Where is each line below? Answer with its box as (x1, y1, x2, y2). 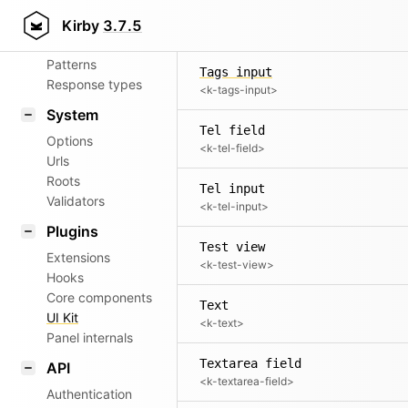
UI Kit (46, 310, 78, 325)
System (46, 106, 98, 124)
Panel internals (46, 330, 133, 345)
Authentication (46, 386, 132, 402)
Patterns (46, 56, 97, 72)
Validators (46, 193, 105, 209)
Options (46, 133, 93, 148)
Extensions (46, 250, 110, 265)
